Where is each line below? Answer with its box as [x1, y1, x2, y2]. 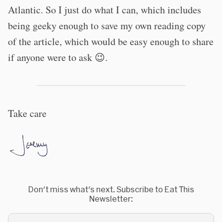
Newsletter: [89, 194, 133, 203]
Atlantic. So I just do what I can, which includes [8, 3, 201, 16]
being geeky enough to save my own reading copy [8, 19, 206, 32]
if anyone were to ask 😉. [8, 51, 108, 64]
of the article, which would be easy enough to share [8, 35, 214, 48]
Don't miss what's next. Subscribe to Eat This [28, 184, 194, 194]
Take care [8, 107, 47, 120]
